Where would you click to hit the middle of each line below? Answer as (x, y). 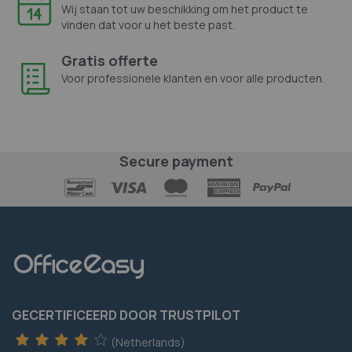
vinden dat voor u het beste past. (148, 24)
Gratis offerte (110, 60)
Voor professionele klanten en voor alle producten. (193, 78)
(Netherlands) (148, 342)
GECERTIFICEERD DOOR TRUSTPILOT (126, 315)
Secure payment (176, 161)
